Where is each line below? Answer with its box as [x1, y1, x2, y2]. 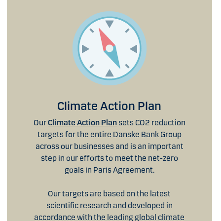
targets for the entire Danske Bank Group [37, 129, 182, 139]
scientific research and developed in [46, 200, 173, 210]
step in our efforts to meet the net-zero [40, 153, 178, 163]
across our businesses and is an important [35, 141, 184, 151]
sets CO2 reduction [116, 117, 185, 127]
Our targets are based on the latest [48, 188, 171, 198]
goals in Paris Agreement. [64, 165, 154, 175]
